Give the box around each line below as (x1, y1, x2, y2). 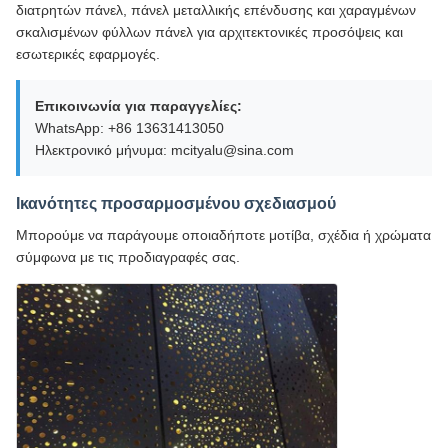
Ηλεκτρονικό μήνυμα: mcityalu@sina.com (35, 142, 294, 158)
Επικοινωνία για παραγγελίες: (35, 98, 242, 114)
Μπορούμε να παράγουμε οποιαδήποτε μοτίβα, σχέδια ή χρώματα (16, 227, 431, 243)
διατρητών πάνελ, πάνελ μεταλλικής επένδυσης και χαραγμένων (16, 2, 416, 18)
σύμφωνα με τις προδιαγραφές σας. (16, 249, 240, 265)
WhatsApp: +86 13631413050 (35, 120, 224, 136)
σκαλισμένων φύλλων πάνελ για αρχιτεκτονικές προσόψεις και (16, 24, 403, 40)
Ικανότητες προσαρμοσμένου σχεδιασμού (16, 195, 336, 212)
